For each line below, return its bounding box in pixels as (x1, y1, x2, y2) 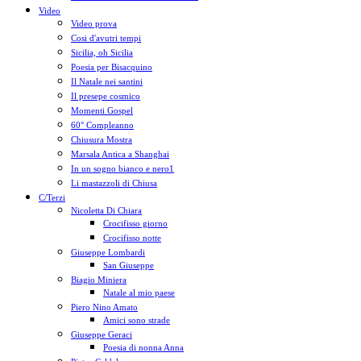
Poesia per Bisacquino (71, 62, 152, 72)
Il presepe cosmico (71, 91, 140, 101)
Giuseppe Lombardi (71, 247, 145, 257)
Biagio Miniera (71, 275, 127, 284)
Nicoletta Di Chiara (71, 205, 142, 215)
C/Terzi (39, 193, 65, 202)
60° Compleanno (71, 120, 134, 130)
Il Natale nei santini (71, 77, 143, 86)
